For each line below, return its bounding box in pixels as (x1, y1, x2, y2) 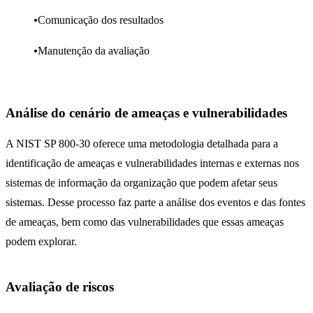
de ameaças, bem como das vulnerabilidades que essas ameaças (6, 215, 284, 228)
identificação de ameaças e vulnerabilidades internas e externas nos (6, 156, 299, 169)
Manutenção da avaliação (38, 45, 150, 57)
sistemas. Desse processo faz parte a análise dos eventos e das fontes (6, 196, 305, 208)
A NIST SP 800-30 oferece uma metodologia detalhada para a (6, 137, 278, 150)
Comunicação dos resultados (38, 14, 163, 26)
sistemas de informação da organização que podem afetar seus (6, 176, 277, 189)
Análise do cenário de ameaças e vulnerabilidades (6, 105, 287, 120)
